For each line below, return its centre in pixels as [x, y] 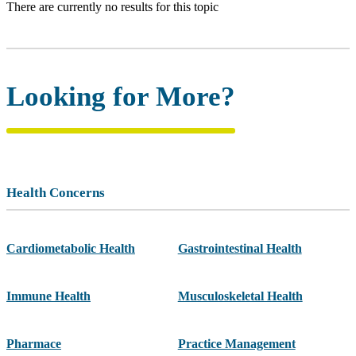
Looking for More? [121, 97]
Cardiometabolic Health [71, 249]
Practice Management [236, 344]
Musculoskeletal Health [240, 296]
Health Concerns [56, 193]
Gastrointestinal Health [240, 249]
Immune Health [48, 296]
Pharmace [34, 344]
